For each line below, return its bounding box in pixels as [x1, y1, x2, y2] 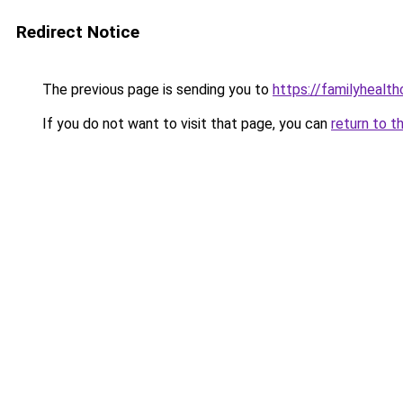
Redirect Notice [16, 22, 139, 42]
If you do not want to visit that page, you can [39, 115, 331, 132]
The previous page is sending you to [39, 81, 273, 98]
